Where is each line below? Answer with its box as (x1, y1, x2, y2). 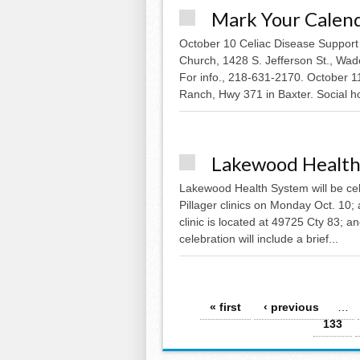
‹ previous (264, 300, 319, 313)
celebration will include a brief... (179, 231, 338, 245)
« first (210, 300, 241, 313)
